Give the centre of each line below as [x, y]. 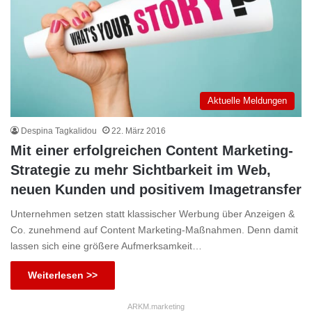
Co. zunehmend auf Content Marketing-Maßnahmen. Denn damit [154, 230]
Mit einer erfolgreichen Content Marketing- [152, 151]
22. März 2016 [139, 131]
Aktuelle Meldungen [247, 101]
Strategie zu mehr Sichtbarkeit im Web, [141, 170]
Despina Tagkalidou [59, 131]
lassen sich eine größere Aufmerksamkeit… [106, 246]
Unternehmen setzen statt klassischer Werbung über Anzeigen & [153, 214]
